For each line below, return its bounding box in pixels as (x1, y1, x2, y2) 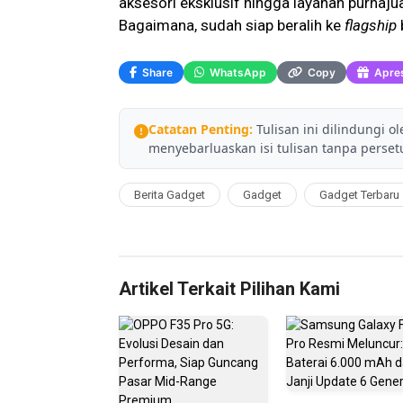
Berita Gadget (134, 188, 205, 202)
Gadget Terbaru (319, 188, 399, 202)
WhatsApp (210, 65, 266, 79)
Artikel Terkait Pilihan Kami (119, 278, 340, 300)
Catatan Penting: (148, 121, 253, 139)
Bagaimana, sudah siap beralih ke (119, 16, 345, 35)
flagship (345, 16, 397, 35)
